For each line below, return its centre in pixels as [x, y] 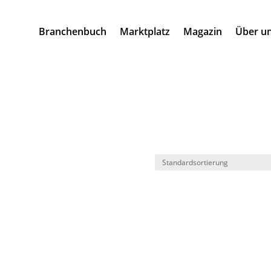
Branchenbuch [72, 31]
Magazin [202, 31]
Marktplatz [145, 31]
